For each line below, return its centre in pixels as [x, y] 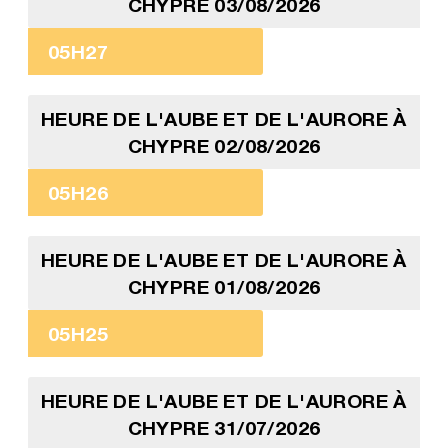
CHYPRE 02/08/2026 [224, 146]
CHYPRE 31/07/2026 [224, 428]
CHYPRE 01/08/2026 [224, 287]
